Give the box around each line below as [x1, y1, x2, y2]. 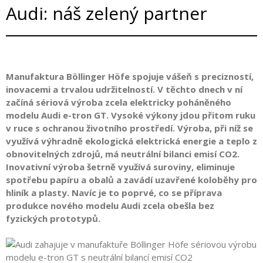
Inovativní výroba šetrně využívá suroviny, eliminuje [6, 160, 235, 173]
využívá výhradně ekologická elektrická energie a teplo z [6, 134, 257, 147]
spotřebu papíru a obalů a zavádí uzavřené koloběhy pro [6, 173, 257, 186]
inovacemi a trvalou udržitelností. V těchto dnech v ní [6, 83, 242, 95]
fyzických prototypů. [6, 212, 103, 224]
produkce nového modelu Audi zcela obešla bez [6, 199, 214, 211]
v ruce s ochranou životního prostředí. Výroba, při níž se [6, 122, 253, 134]
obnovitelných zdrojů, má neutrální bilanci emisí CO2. [6, 147, 240, 160]
